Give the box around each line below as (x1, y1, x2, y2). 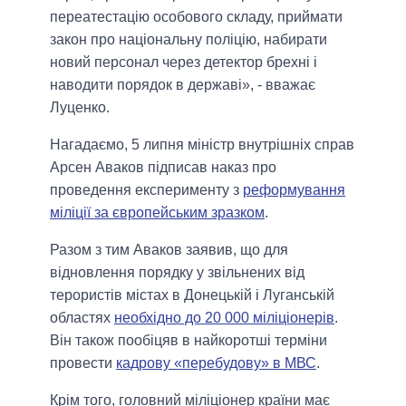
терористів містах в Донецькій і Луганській (50, 286, 334, 303)
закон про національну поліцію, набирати (50, 31, 327, 47)
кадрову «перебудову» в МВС (116, 354, 316, 371)
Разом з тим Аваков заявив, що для (50, 241, 288, 257)
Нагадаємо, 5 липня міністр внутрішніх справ (50, 136, 354, 152)
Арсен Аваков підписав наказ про (50, 159, 276, 175)
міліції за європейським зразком (50, 204, 265, 220)
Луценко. (50, 99, 110, 115)
